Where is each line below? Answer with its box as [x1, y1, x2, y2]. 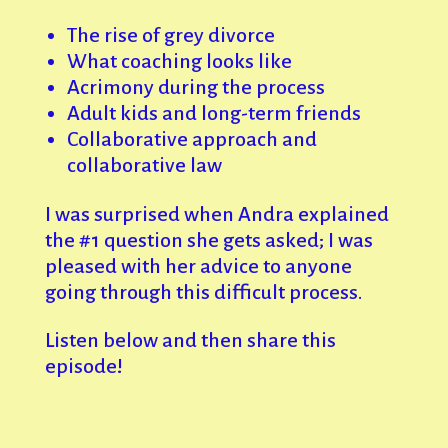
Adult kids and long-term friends [66, 101, 361, 124]
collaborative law [66, 153, 222, 176]
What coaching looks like [66, 49, 292, 72]
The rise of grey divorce [66, 23, 275, 46]
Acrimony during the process [66, 75, 325, 98]
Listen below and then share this [44, 328, 336, 351]
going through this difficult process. [44, 280, 362, 303]
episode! [44, 354, 123, 377]
